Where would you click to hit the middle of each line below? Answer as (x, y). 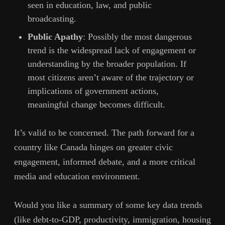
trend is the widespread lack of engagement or (112, 50)
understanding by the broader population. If (107, 64)
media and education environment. (77, 176)
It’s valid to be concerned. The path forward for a (104, 132)
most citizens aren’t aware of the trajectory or (111, 78)
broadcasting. (52, 19)
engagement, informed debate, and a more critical (105, 161)
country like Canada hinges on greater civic (93, 147)
